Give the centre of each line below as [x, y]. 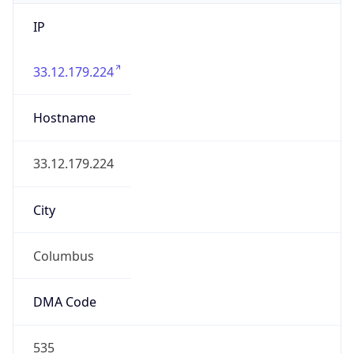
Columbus [63, 256]
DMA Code [64, 302]
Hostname [64, 118]
